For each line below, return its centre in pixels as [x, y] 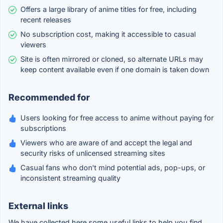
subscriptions [43, 128]
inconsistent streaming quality [70, 178]
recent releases [46, 20]
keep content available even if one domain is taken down [115, 70]
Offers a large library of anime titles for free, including [109, 9]
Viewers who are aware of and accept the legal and [106, 143]
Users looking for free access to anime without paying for [117, 118]
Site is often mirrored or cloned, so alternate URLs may [112, 59]
